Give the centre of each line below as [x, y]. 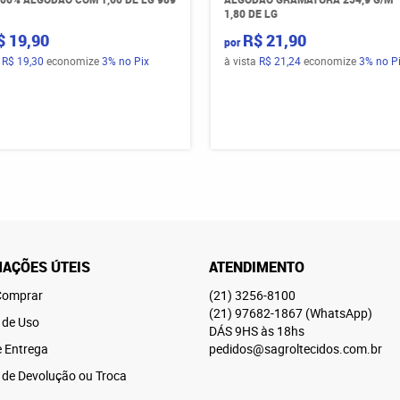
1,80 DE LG [250, 13]
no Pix [134, 61]
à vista [241, 61]
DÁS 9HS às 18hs [257, 331]
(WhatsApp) [339, 313]
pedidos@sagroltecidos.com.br [296, 349]
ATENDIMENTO [257, 267]
